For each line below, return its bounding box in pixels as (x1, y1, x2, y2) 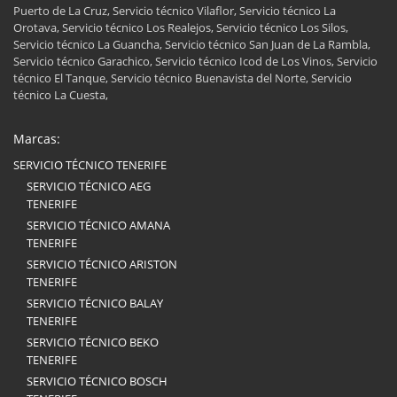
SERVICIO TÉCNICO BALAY (27, 295, 163, 312)
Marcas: (13, 130, 60, 148)
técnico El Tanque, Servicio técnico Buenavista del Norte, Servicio (13, 70, 352, 87)
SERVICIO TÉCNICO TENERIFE (13, 157, 167, 174)
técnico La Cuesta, (13, 87, 108, 104)
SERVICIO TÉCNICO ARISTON (27, 256, 177, 273)
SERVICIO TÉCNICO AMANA (27, 217, 170, 234)
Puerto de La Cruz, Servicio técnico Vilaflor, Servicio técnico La (13, 3, 336, 19)
